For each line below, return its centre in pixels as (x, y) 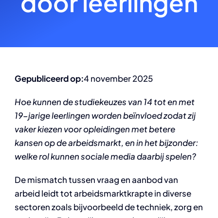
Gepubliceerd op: (49, 78)
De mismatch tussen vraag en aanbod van (96, 180)
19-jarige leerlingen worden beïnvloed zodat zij (105, 115)
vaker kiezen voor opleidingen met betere (95, 129)
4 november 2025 (118, 78)
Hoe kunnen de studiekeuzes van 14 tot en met (105, 102)
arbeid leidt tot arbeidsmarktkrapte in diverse (103, 193)
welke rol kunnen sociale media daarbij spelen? (105, 156)
